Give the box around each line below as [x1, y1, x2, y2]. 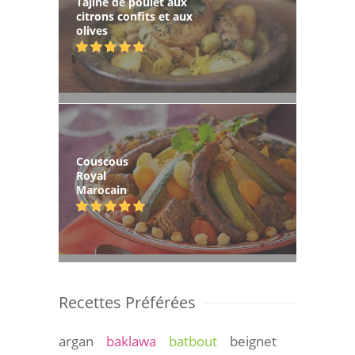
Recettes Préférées [59, 292, 196, 314]
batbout [169, 332, 217, 351]
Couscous [76, 154, 128, 170]
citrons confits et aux [76, 9, 193, 25]
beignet [230, 332, 277, 351]
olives [76, 23, 108, 39]
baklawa [106, 332, 156, 351]
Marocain [76, 182, 127, 198]
